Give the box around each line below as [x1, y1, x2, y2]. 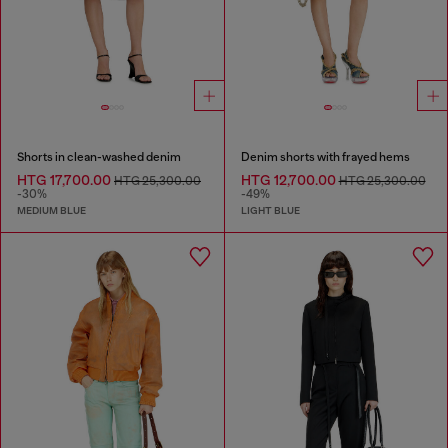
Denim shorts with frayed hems [240, 149, 410, 164]
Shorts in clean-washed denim [17, 149, 181, 164]
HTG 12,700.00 [240, 171, 339, 188]
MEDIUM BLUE [17, 204, 86, 218]
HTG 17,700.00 [17, 171, 114, 188]
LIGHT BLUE [240, 204, 300, 218]
